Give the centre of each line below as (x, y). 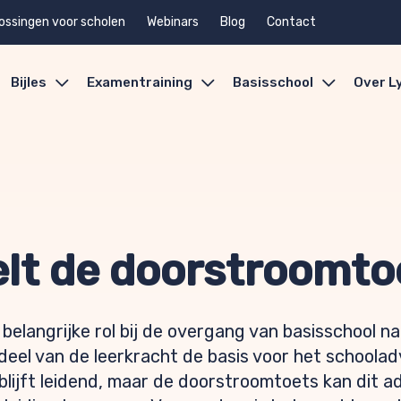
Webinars (173, 22)
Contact (291, 22)
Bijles (29, 82)
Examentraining (140, 82)
